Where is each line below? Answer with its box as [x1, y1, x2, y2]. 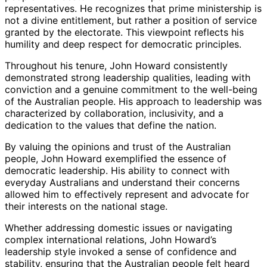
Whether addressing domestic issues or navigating [5, 221, 232, 234]
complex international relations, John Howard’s [5, 233, 216, 246]
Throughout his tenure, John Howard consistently [5, 59, 228, 72]
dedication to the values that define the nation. [5, 119, 216, 131]
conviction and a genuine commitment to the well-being [5, 83, 257, 95]
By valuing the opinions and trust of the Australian [5, 140, 231, 153]
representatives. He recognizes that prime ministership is [5, 2, 262, 14]
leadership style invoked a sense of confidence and [5, 245, 237, 257]
